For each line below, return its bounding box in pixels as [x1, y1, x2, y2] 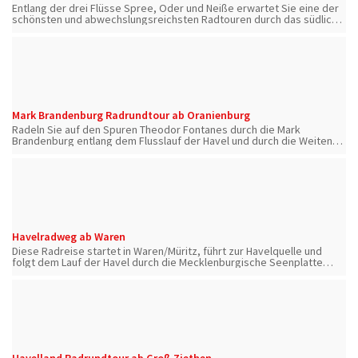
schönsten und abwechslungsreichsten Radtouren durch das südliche [12, 11, 344, 26]
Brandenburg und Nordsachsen [12, 22, 160, 38]
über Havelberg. [12, 276, 89, 292]
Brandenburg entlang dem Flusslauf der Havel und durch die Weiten [12, 133, 332, 148]
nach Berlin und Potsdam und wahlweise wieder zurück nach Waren [12, 265, 330, 280]
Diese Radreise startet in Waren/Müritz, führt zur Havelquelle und [12, 243, 322, 258]
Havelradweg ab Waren [12, 229, 125, 244]
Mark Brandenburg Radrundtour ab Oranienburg [12, 107, 250, 122]
